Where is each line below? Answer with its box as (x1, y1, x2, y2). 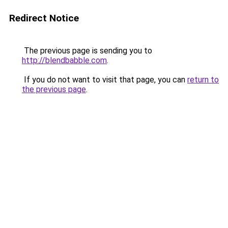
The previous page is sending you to (22, 46, 152, 55)
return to (187, 75, 219, 84)
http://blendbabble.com (22, 55, 107, 65)
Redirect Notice (9, 12, 79, 24)
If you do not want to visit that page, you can (22, 75, 187, 84)
